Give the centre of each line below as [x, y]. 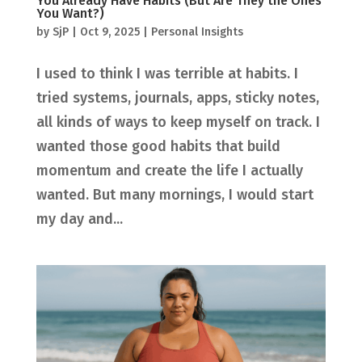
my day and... [79, 219]
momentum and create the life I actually [169, 170]
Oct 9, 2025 [109, 32]
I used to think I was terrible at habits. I [167, 73]
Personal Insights [197, 32]
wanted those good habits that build [158, 146]
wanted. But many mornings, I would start [175, 194]
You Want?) [70, 13]
